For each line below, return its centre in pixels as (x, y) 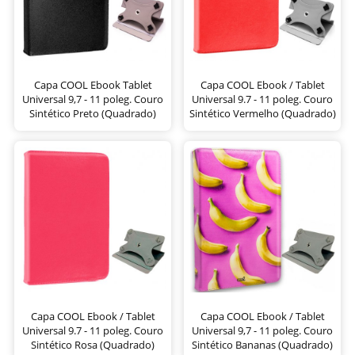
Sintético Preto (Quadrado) (93, 113)
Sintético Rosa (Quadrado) (93, 344)
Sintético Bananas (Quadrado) (262, 344)
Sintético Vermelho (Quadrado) (262, 113)
